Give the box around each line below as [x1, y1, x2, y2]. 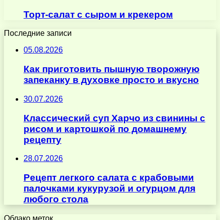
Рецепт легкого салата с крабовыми [24, 172, 194, 183]
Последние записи [4, 29, 72, 38]
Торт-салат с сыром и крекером [24, 9, 173, 20]
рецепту [24, 134, 61, 145]
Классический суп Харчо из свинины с [24, 112, 205, 123]
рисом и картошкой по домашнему [24, 123, 187, 134]
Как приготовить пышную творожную [24, 64, 199, 75]
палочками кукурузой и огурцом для [24, 183, 195, 193]
